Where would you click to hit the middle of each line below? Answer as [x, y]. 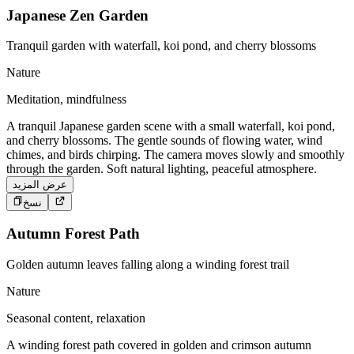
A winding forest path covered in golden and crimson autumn [159, 345]
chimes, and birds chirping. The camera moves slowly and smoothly [175, 155]
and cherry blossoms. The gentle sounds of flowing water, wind [164, 141]
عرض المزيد [40, 185]
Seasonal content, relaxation [76, 318]
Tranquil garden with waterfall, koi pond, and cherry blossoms [161, 46]
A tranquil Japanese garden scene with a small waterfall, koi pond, [171, 126]
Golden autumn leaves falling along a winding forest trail [148, 265]
